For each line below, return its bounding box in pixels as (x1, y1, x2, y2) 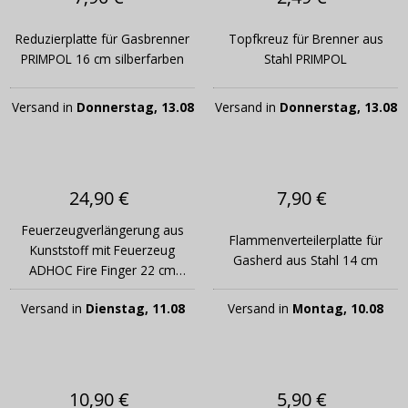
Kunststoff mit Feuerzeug (30, 241, 175, 260)
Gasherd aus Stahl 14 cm (233, 251, 378, 270)
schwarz (78, 281, 127, 300)
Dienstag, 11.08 (85, 300, 185, 318)
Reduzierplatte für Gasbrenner (15, 30, 189, 48)
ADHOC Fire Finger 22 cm (29, 261, 176, 280)
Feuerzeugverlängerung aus (21, 221, 184, 240)
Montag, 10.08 (292, 300, 383, 318)
